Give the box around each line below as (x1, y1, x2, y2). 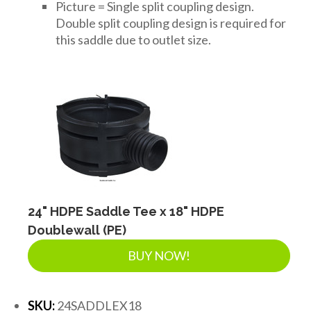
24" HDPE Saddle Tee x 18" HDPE (28, 203, 224, 219)
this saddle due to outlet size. (56, 31, 211, 47)
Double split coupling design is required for (56, 15, 286, 31)
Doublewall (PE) (28, 222, 126, 237)
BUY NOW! (128, 247, 190, 263)
